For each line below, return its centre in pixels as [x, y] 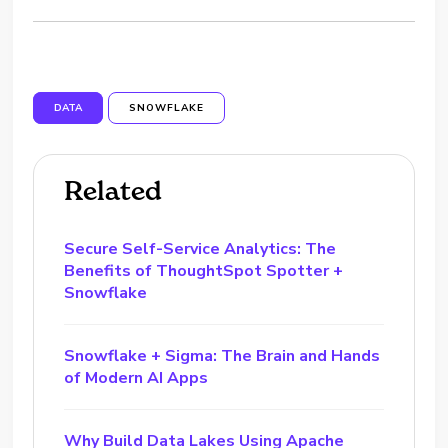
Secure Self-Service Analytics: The [200, 249]
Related [113, 191]
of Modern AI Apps [136, 378]
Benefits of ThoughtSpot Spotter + [204, 271]
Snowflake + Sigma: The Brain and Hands [222, 356]
